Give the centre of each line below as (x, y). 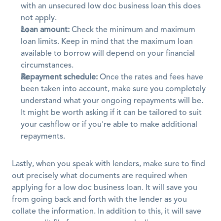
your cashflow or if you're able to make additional (109, 125)
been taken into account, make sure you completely (113, 89)
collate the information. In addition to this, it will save (107, 212)
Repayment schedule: (59, 77)
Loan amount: (45, 30)
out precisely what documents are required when (100, 176)
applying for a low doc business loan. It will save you (105, 188)
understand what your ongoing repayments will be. (112, 101)
